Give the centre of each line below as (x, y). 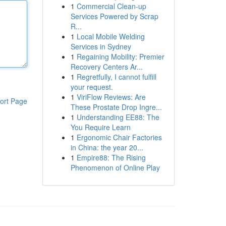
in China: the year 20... (107, 147)
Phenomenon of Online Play (115, 167)
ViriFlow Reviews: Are (111, 97)
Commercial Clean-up (111, 6)
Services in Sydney (101, 46)
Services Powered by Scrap (114, 16)
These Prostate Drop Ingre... (116, 107)
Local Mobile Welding (110, 36)
